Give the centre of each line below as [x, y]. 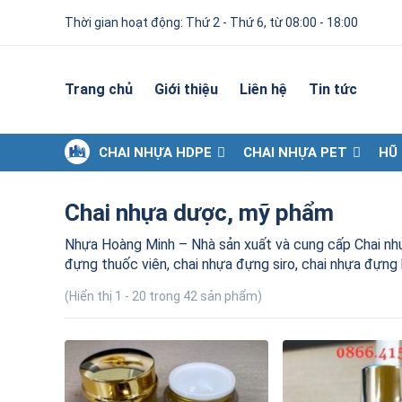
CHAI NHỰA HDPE [155, 153]
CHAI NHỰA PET [295, 153]
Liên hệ [263, 89]
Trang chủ [99, 89]
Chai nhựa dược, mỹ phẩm [199, 213]
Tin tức [333, 89]
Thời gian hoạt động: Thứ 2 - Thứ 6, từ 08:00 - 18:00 [211, 22]
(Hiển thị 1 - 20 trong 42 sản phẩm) [163, 296]
